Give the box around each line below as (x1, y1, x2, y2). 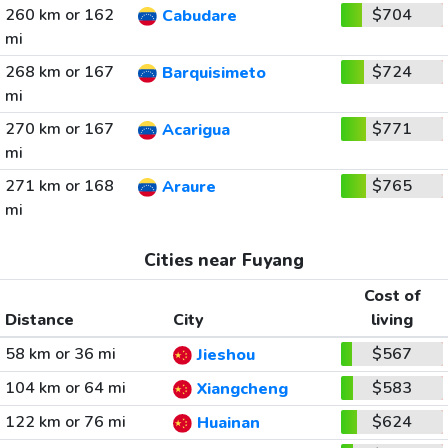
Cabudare (161, 5, 237, 28)
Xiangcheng (196, 378, 288, 401)
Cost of (363, 285, 421, 307)
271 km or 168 (4, 175, 114, 197)
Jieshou (196, 344, 255, 367)
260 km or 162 (4, 4, 114, 26)
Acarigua (161, 119, 230, 142)
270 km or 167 (4, 118, 114, 140)
